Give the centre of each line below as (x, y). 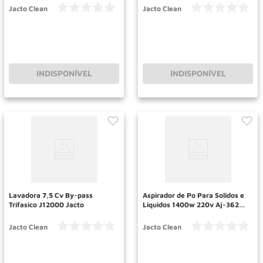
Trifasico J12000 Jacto (46, 204)
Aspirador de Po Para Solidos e (193, 195)
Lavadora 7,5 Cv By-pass (51, 195)
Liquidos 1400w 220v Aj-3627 (193, 204)
